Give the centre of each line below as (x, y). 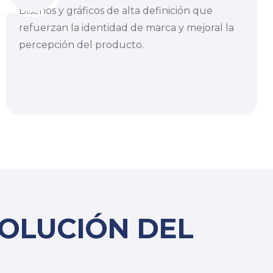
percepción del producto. (81, 44)
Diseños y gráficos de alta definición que (115, 10)
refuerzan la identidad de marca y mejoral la (126, 27)
